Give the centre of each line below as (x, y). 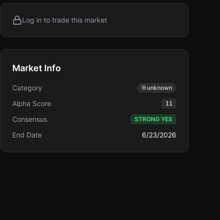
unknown (160, 88)
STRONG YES (153, 119)
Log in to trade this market (65, 20)
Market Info (37, 68)
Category (27, 88)
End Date (27, 135)
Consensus (30, 119)
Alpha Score (32, 103)
